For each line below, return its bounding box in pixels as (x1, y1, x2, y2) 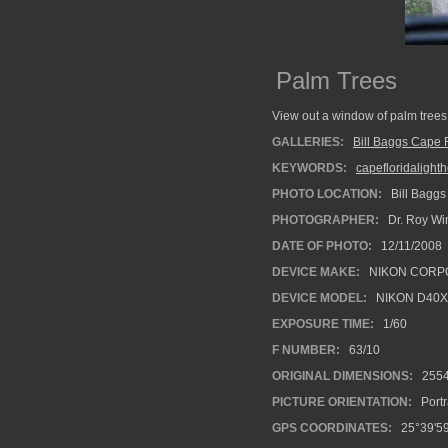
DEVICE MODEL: (272, 291, 367, 305)
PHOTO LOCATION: (272, 187, 382, 201)
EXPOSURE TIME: (272, 317, 374, 331)
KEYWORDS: (272, 161, 347, 175)
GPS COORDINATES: (272, 421, 392, 435)
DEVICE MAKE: (272, 265, 360, 279)
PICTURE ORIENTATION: (272, 395, 412, 409)
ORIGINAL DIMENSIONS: (272, 369, 413, 383)
